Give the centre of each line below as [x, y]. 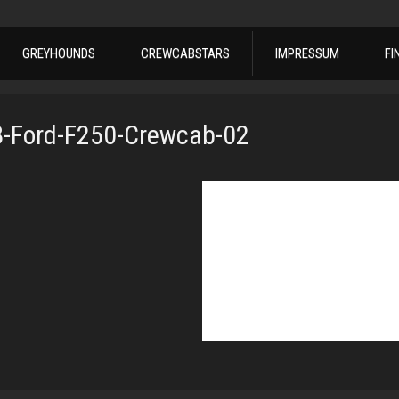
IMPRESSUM [307, 54]
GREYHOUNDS [59, 54]
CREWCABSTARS [185, 54]
